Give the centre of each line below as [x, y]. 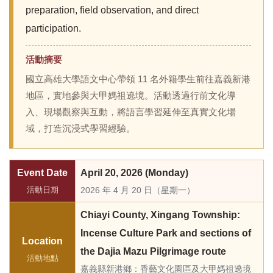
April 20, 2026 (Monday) [134, 173]
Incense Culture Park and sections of [166, 233]
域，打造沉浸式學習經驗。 [80, 129]
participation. [53, 28]
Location [42, 241]
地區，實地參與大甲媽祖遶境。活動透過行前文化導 [131, 96]
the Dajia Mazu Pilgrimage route [153, 251]
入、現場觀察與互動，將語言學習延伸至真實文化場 [131, 112]
